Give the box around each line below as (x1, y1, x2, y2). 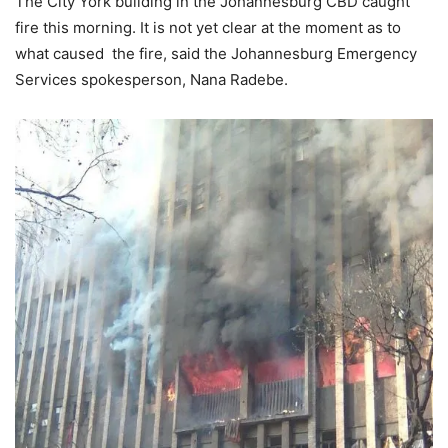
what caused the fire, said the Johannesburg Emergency (15, 43, 417, 63)
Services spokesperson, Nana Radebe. (15, 69, 288, 89)
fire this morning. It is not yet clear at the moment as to (15, 17, 401, 37)
